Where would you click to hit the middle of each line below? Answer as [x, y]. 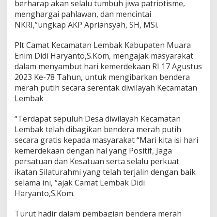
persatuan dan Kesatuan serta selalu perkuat [97, 161]
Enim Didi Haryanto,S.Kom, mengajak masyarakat [104, 55]
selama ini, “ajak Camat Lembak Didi [80, 182]
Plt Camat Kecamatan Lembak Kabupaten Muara [103, 45]
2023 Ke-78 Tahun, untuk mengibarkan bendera [102, 77]
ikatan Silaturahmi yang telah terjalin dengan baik [105, 172]
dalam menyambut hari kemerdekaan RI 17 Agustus [108, 66]
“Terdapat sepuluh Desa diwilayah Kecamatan [98, 118]
